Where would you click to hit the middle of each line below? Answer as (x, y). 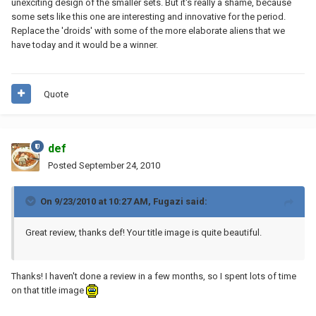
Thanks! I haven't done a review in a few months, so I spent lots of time (154, 276)
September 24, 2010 (120, 165)
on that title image (49, 290)
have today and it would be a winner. (85, 44)
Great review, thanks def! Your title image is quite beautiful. (144, 232)
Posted (63, 165)
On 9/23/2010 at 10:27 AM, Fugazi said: (124, 201)
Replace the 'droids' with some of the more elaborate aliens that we (148, 30)
